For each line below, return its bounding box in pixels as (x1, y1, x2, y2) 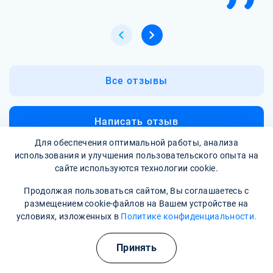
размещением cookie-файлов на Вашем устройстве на (24, 199, 249, 208)
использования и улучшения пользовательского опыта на (14, 151, 259, 160)
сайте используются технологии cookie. (55, 163, 218, 173)
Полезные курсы (156, 232, 244, 244)
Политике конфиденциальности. (121, 211, 257, 221)
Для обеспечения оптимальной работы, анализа (35, 138, 238, 147)
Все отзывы (105, 74, 168, 87)
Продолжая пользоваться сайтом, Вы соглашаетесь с (24, 186, 249, 196)
